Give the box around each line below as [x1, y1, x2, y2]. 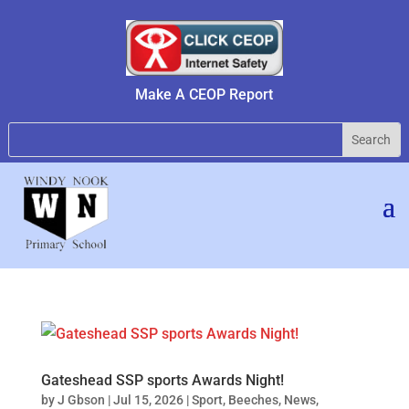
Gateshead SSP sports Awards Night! [40, 371, 284, 389]
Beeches [227, 392, 278, 407]
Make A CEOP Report [135, 85, 274, 103]
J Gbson [57, 392, 105, 407]
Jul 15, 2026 [112, 392, 184, 407]
